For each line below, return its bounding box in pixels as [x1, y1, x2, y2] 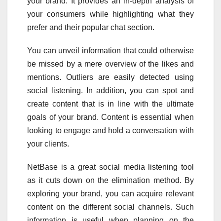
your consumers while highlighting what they [27, 10, 194, 19]
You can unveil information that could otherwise [27, 46, 194, 55]
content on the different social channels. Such [27, 203, 194, 212]
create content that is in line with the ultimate [27, 100, 194, 109]
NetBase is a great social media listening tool [27, 163, 194, 172]
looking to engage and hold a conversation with [27, 126, 194, 135]
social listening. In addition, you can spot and [27, 86, 194, 95]
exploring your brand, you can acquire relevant [27, 189, 194, 198]
